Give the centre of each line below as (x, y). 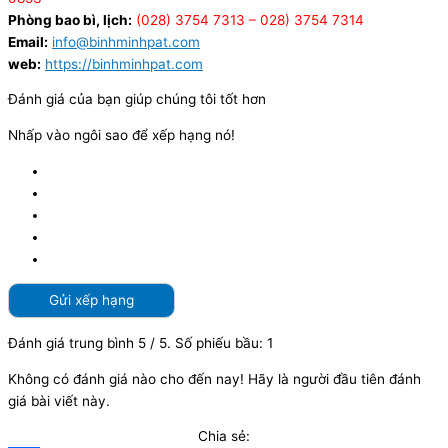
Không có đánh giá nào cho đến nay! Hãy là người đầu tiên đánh (214, 378)
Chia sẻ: (224, 436)
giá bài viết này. (59, 400)
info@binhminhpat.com (126, 41)
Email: (28, 41)
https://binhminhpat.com (124, 63)
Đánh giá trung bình (73, 342)
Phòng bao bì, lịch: (70, 19)
